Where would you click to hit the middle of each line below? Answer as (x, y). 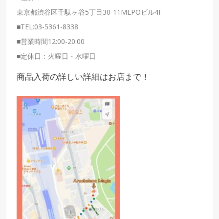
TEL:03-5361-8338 (50, 26)
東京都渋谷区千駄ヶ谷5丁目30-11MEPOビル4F (90, 12)
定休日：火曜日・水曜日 (58, 56)
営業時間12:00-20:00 (53, 41)
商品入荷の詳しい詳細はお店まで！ (83, 77)
